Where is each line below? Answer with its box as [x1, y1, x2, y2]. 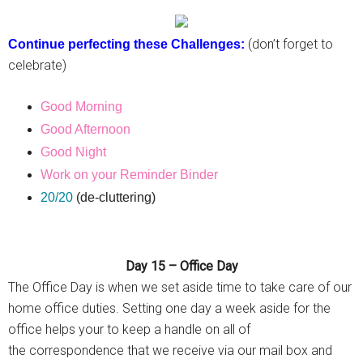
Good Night [41, 145, 106, 159]
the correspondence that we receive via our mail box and [8, 343, 332, 358]
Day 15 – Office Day [125, 258, 238, 274]
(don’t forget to [248, 36, 333, 52]
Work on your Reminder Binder [41, 168, 218, 181]
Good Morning [41, 100, 122, 113]
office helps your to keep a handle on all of [8, 322, 250, 337]
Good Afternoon [41, 122, 130, 136]
